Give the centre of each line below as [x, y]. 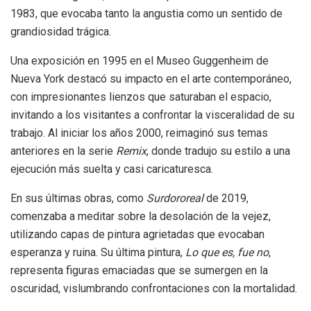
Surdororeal [175, 199]
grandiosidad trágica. [61, 32]
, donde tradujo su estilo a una [218, 151]
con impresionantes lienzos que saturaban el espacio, [141, 97]
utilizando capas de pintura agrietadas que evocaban [137, 235]
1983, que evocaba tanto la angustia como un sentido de [146, 14]
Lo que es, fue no [227, 253]
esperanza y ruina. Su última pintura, [98, 253]
